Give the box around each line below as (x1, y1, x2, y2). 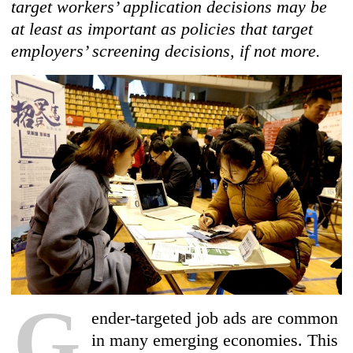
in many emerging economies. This (91, 330, 339, 351)
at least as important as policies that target (11, 19, 314, 39)
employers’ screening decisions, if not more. (11, 41, 321, 61)
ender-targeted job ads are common (91, 308, 339, 329)
